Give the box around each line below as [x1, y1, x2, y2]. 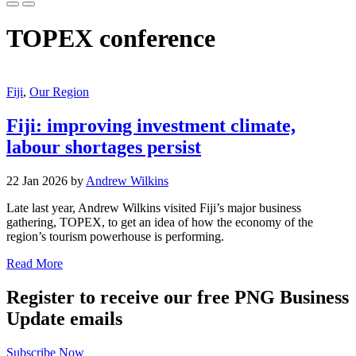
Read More [6, 256, 63, 270]
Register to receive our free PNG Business [6, 286, 349, 308]
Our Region [29, 84, 89, 99]
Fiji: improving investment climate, [6, 114, 296, 136]
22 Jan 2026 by [6, 173, 86, 188]
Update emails [6, 308, 122, 329]
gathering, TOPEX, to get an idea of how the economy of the [6, 215, 313, 229]
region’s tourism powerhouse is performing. [6, 229, 224, 243]
